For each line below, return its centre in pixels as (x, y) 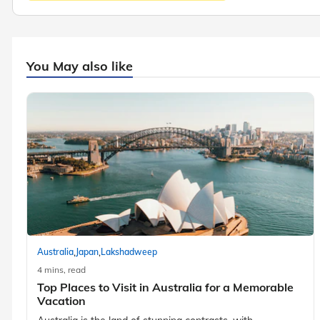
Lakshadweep (129, 252)
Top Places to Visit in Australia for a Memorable (165, 287)
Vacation (61, 300)
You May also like (80, 66)
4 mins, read (61, 269)
